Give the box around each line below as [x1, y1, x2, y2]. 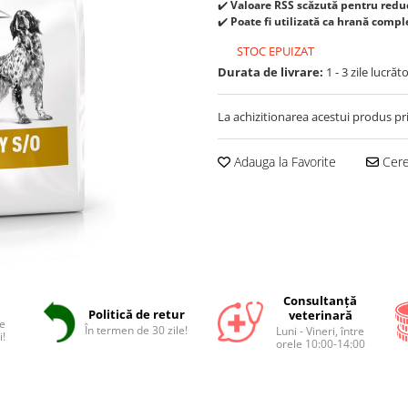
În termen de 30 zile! [85, 322, 189, 338]
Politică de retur [87, 306, 185, 322]
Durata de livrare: [218, 64, 323, 80]
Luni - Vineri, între [276, 323, 365, 339]
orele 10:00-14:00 [275, 336, 365, 352]
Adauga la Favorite [230, 153, 336, 170]
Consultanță [283, 292, 358, 309]
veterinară [288, 307, 352, 323]
